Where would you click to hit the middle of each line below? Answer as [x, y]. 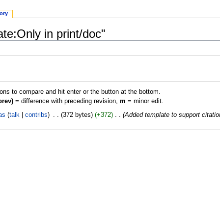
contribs [37, 115]
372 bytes [77, 115]
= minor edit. [144, 101]
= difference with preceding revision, [66, 101]
